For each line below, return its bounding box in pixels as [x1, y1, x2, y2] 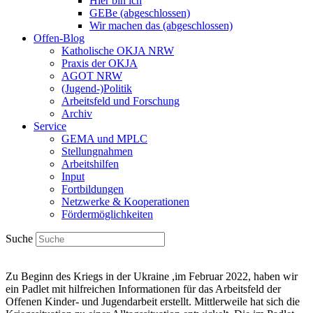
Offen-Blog [34, 32, 85, 44]
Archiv [61, 108, 92, 119]
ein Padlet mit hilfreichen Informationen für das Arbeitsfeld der [6, 283, 281, 295]
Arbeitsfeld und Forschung [61, 95, 180, 107]
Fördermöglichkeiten [61, 208, 153, 220]
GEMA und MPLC [61, 133, 147, 145]
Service [34, 120, 66, 132]
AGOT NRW [61, 70, 122, 82]
